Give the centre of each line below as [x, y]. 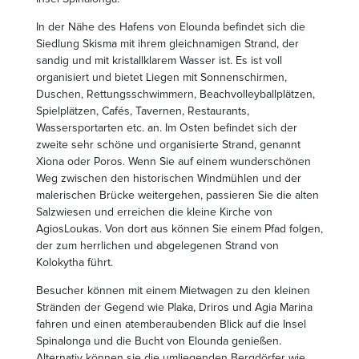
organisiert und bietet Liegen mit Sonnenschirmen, [161, 77]
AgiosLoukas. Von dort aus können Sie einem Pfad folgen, [179, 228]
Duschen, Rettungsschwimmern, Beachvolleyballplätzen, [175, 94]
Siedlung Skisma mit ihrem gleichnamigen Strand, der [167, 43]
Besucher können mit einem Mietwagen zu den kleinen [173, 290]
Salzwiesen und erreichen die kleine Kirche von [154, 212]
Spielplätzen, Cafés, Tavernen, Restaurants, [143, 111]
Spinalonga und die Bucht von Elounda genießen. [159, 341]
